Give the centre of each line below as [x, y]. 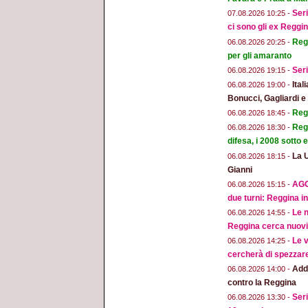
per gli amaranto [260, 55]
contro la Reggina [262, 283]
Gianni [240, 169]
